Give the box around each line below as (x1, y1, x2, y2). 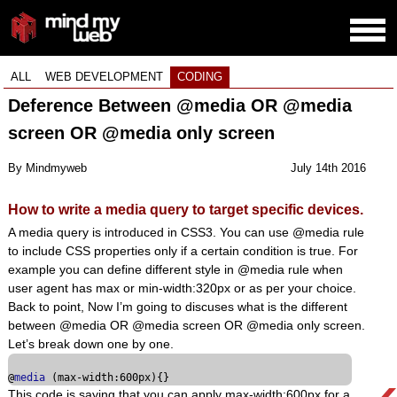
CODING (177, 70, 223, 83)
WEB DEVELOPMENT (45, 70, 164, 83)
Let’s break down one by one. (7, 337, 174, 352)
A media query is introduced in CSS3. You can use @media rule (7, 225, 364, 240)
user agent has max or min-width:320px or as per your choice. (7, 281, 356, 296)
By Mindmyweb (7, 161, 87, 175)
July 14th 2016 (291, 161, 367, 175)
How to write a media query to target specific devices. (7, 201, 363, 218)
